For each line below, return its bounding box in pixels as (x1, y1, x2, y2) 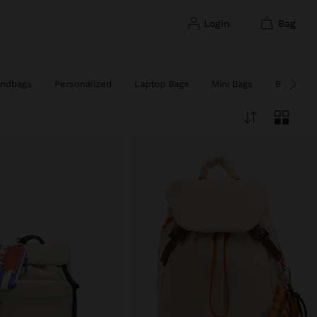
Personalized (54, 78, 112, 89)
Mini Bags (211, 78, 253, 89)
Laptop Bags (134, 78, 189, 89)
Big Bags (275, 78, 311, 89)
